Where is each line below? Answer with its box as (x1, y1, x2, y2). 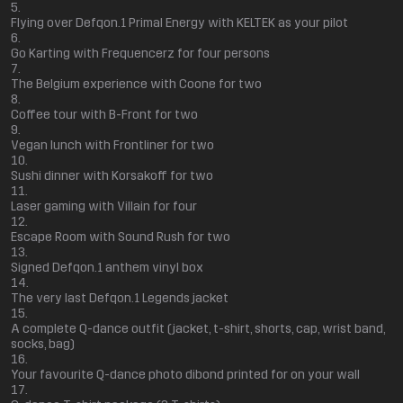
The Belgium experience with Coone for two (11, 76, 262, 93)
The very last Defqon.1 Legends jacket (11, 291, 228, 307)
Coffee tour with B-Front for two (11, 107, 198, 123)
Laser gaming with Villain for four (11, 199, 197, 215)
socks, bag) (11, 336, 75, 353)
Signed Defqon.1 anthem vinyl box (11, 260, 203, 276)
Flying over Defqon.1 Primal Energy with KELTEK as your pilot (11, 15, 348, 31)
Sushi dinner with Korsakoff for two (11, 168, 213, 184)
